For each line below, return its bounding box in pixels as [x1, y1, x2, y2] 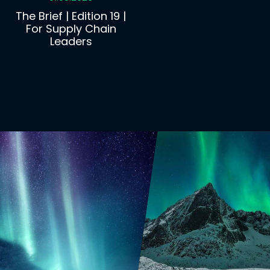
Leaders [49, 34, 92, 49]
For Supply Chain [25, 21, 116, 37]
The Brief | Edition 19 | [16, 8, 127, 24]
